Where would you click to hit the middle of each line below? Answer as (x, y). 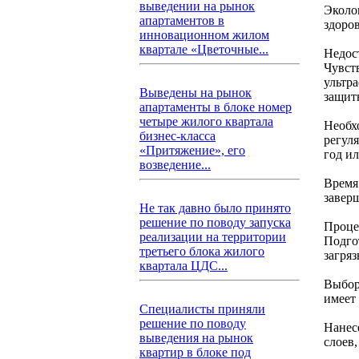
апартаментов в (182, 20)
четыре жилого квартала (206, 121)
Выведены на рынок (196, 93)
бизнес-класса (177, 136)
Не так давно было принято (215, 208)
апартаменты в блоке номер (216, 107)
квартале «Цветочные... (204, 49)
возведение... (175, 165)
